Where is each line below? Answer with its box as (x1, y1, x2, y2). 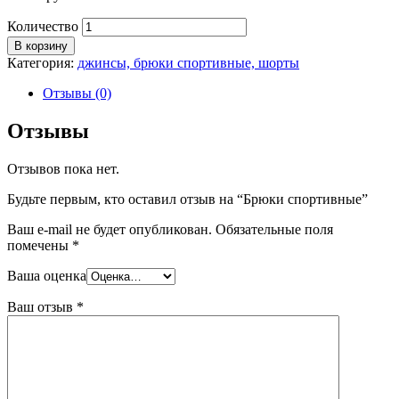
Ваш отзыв (7, 298, 77, 314)
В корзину (14, 38, 68, 53)
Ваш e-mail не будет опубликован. (7, 221, 212, 237)
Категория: (7, 54, 77, 70)
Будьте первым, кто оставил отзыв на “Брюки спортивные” (7, 191, 368, 207)
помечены (7, 237, 72, 253)
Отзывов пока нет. (7, 160, 119, 176)
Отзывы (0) (43, 85, 111, 101)
